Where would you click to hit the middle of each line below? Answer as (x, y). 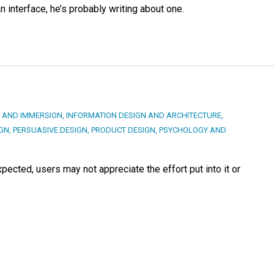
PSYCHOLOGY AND (193, 130)
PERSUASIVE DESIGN (50, 130)
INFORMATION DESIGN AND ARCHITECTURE (144, 116)
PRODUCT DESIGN (123, 130)
